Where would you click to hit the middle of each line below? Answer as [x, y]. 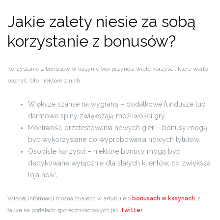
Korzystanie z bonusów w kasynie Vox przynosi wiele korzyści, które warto [108, 69]
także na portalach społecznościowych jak [64, 210]
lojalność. [43, 175]
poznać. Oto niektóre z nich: [44, 81]
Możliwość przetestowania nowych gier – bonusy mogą [118, 128]
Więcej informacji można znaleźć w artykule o [70, 198]
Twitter [131, 210]
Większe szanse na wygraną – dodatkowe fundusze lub [117, 104]
